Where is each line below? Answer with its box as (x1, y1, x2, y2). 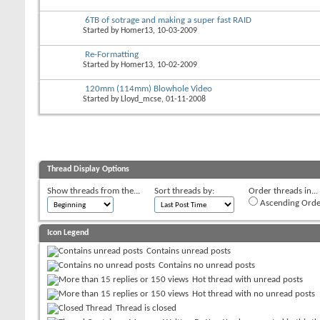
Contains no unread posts (159, 260, 255, 270)
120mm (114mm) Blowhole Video (85, 84, 212, 94)
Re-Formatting (85, 49, 139, 59)
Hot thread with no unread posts (192, 289, 315, 299)
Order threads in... (249, 186, 318, 196)
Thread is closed (116, 303, 176, 313)
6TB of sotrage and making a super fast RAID (85, 15, 251, 25)
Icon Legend (47, 228, 89, 237)
